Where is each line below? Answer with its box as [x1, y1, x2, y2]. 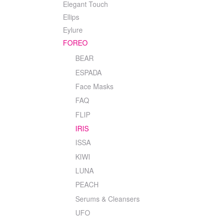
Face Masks [75, 81, 113, 91]
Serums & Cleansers [75, 193, 140, 204]
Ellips [63, 12, 79, 22]
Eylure [63, 25, 83, 35]
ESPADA [75, 67, 102, 77]
